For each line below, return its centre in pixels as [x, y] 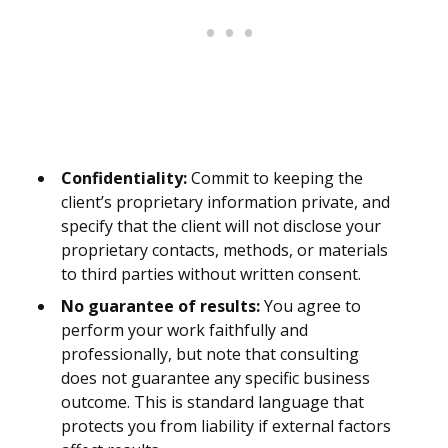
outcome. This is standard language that [212, 402]
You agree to [310, 306]
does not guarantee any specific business [215, 378]
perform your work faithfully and [184, 330]
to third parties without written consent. [211, 274]
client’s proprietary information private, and [225, 202]
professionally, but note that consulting [210, 354]
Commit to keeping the [275, 178]
